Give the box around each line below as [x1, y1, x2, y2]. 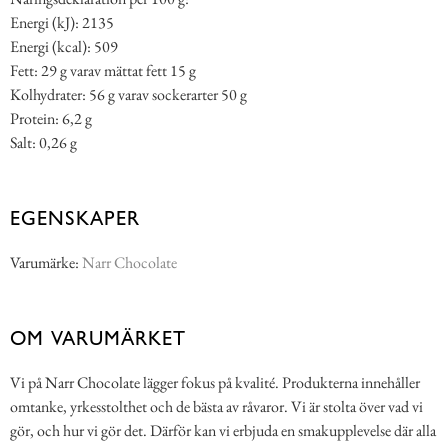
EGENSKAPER [10, 205, 140, 230]
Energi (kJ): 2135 [10, 11, 114, 33]
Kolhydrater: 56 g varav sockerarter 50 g [10, 83, 247, 105]
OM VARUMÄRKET [10, 325, 186, 350]
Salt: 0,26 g [10, 131, 77, 153]
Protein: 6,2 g [10, 107, 92, 129]
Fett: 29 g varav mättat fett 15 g [10, 59, 196, 81]
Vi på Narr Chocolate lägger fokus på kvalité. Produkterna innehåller [10, 371, 420, 393]
